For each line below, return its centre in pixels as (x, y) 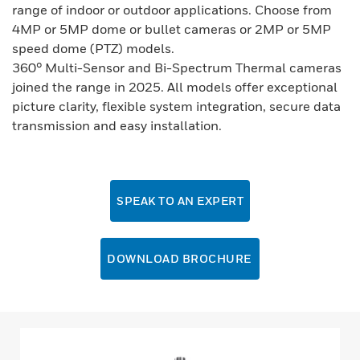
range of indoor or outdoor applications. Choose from (172, 10)
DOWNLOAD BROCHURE (180, 258)
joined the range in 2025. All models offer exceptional (175, 87)
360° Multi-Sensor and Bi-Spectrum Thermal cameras (177, 67)
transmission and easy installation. (118, 125)
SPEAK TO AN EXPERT (180, 200)
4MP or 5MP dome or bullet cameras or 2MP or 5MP (172, 29)
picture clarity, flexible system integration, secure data (176, 106)
